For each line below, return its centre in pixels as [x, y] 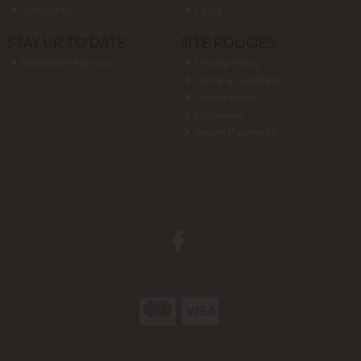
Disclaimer [219, 114]
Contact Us [47, 10]
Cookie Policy [225, 98]
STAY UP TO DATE [66, 43]
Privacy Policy [227, 63]
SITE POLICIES [228, 43]
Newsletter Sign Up [65, 63]
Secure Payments [235, 132]
